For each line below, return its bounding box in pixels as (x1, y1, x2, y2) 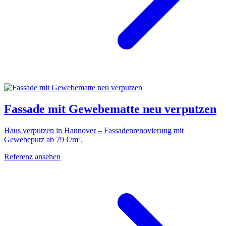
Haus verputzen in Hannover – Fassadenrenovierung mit (4, 126, 184, 135)
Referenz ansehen (4, 152, 61, 161)
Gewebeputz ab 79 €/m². (4, 135, 83, 144)
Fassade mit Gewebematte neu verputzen (4, 102, 216, 116)
